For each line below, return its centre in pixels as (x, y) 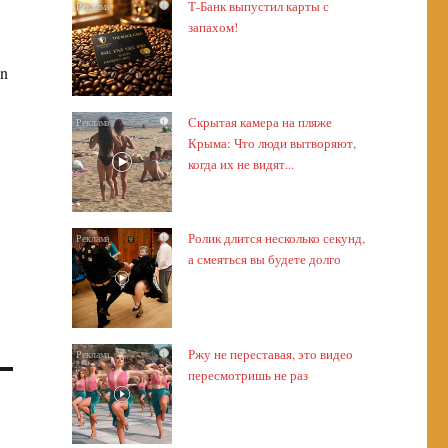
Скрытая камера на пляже (259, 122)
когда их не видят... (240, 164)
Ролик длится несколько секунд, (276, 238)
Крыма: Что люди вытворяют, (271, 143)
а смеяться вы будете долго (264, 259)
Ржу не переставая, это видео (270, 354)
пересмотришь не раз (247, 375)
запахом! (212, 27)
